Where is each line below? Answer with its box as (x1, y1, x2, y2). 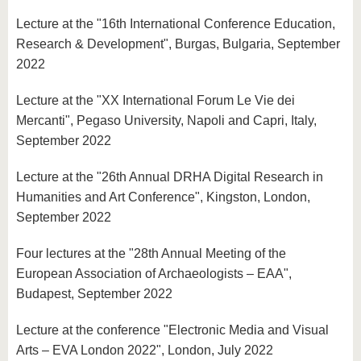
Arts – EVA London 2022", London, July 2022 (16, 343, 273, 357)
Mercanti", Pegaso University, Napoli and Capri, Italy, (16, 114, 317, 127)
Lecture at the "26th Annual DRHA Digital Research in (16, 170, 323, 184)
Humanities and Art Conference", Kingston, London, (16, 190, 310, 204)
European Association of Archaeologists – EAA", (16, 267, 292, 280)
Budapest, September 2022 (16, 287, 172, 301)
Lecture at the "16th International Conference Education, (16, 17, 335, 31)
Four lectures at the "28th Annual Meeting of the (16, 247, 286, 260)
